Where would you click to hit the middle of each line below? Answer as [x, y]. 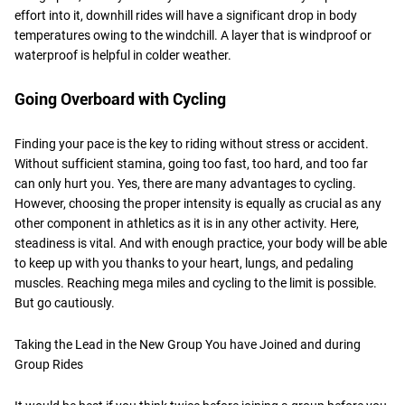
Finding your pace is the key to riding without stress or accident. [192, 143]
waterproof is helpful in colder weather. [123, 55]
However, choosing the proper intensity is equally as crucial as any [198, 203]
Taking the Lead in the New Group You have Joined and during [188, 344]
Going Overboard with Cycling [120, 99]
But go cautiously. [65, 302]
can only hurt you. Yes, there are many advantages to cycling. [185, 183]
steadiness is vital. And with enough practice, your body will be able [201, 243]
